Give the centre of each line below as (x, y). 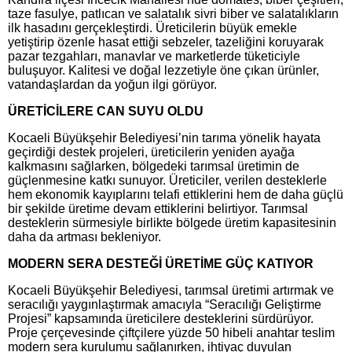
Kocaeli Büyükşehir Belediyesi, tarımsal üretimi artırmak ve (171, 290)
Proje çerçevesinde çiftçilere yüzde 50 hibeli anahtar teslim (171, 333)
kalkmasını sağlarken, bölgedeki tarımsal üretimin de (154, 166)
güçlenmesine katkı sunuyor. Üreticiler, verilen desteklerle (167, 180)
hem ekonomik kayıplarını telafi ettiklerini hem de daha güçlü (176, 194)
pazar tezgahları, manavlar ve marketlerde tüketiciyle (154, 56)
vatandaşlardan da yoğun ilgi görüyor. (112, 84)
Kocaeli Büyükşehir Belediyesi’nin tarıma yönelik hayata (164, 138)
